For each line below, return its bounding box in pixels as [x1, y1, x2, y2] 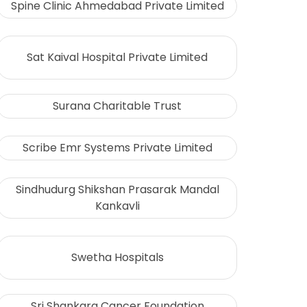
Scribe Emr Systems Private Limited [22, 140, 212, 156]
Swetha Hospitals [71, 249, 164, 265]
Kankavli [95, 198, 140, 214]
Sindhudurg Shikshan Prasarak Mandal [15, 182, 219, 198]
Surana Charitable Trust [53, 98, 182, 114]
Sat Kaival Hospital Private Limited [27, 49, 208, 65]
